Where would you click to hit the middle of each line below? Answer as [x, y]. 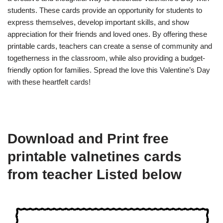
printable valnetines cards [95, 157]
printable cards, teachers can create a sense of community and [110, 46]
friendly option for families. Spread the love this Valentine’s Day [109, 70]
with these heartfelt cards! [49, 82]
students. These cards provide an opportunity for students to [105, 10]
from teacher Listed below [95, 174]
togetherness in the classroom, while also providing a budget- [106, 58]
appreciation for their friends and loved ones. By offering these [107, 34]
